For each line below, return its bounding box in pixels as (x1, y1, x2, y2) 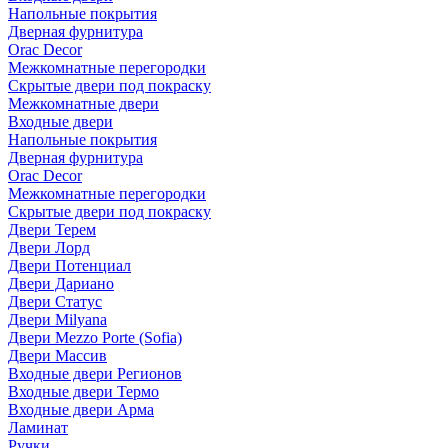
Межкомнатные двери (8, 95, 159, 113)
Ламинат (8, 419, 68, 437)
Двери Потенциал (8, 257, 131, 275)
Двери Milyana (8, 311, 107, 329)
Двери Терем (8, 221, 96, 239)
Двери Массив (8, 347, 107, 365)
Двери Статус (8, 293, 102, 311)
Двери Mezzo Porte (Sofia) (8, 329, 182, 347)
